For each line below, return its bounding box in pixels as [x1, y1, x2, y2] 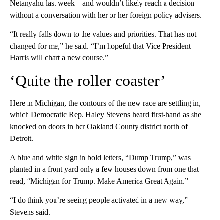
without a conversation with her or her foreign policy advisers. [10, 11, 202, 20]
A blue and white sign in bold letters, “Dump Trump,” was [10, 153, 191, 162]
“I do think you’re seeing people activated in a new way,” [10, 196, 188, 205]
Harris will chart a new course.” [10, 54, 108, 62]
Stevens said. [10, 208, 50, 217]
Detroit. [10, 134, 33, 143]
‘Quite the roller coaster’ [10, 72, 165, 90]
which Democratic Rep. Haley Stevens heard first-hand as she [10, 110, 201, 119]
